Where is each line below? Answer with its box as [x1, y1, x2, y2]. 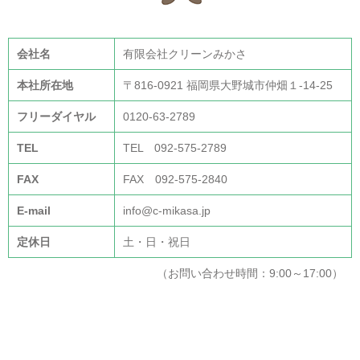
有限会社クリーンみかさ [123, 47, 247, 61]
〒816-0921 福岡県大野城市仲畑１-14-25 [123, 79, 333, 92]
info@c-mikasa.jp [123, 204, 211, 218]
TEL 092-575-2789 [123, 141, 227, 155]
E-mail [17, 204, 51, 218]
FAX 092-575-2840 [123, 173, 227, 186]
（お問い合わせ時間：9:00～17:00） [157, 267, 343, 280]
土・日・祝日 [123, 235, 190, 249]
